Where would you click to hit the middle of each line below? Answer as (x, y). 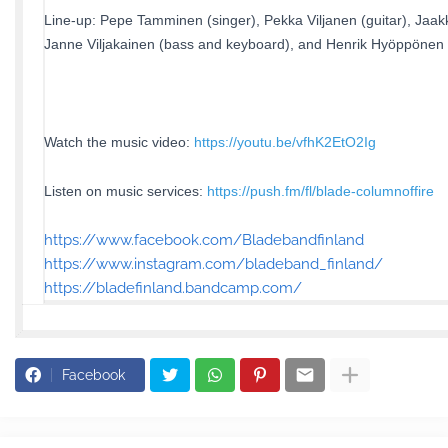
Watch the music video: (119, 142)
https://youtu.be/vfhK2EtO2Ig (285, 142)
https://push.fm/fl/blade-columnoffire (320, 191)
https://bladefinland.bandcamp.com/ (173, 288)
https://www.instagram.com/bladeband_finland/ (213, 264)
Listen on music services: (125, 191)
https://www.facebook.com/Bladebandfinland (204, 240)
